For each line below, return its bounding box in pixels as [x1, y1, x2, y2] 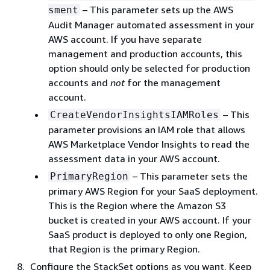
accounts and [48, 77, 110, 89]
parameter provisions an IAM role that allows [48, 124, 245, 136]
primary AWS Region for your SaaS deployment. [48, 185, 258, 197]
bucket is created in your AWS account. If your [48, 214, 251, 226]
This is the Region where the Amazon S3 [48, 199, 226, 212]
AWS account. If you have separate [48, 33, 202, 45]
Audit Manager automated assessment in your [48, 19, 254, 31]
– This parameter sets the [130, 170, 248, 182]
